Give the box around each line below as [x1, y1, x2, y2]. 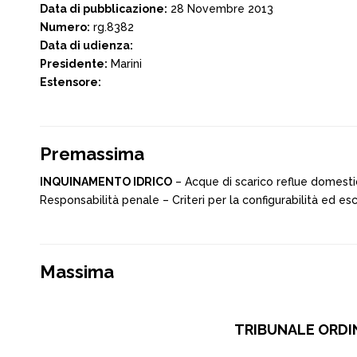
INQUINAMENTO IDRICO [40, 175, 172, 188]
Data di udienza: [40, 39, 133, 52]
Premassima [40, 143, 144, 164]
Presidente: [40, 57, 108, 70]
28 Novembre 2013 [167, 2, 273, 15]
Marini [108, 57, 142, 70]
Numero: [40, 21, 90, 33]
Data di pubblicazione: [40, 2, 167, 15]
